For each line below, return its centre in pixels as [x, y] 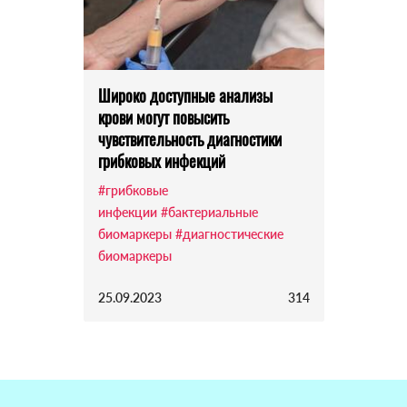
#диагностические [229, 234]
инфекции [127, 213]
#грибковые [133, 191]
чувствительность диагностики [189, 139]
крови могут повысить [163, 118]
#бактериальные [209, 213]
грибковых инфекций [161, 161]
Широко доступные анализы [185, 96]
